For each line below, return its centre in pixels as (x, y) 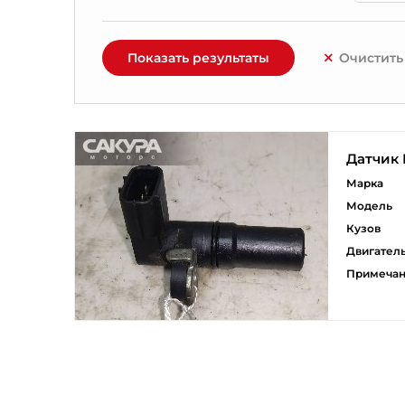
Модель (369, 206)
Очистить (371, 58)
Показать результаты (198, 58)
